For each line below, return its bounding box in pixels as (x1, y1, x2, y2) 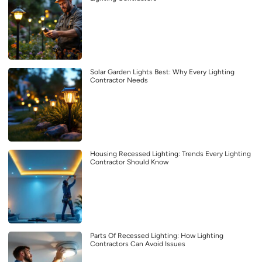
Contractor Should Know (90, 157, 168, 166)
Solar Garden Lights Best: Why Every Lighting (90, 67, 235, 76)
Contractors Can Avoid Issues (90, 239, 185, 248)
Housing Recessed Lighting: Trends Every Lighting (90, 149, 251, 158)
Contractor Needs (90, 75, 148, 84)
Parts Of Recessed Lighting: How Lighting (90, 231, 223, 240)
